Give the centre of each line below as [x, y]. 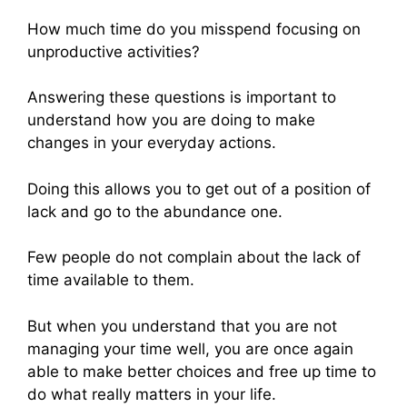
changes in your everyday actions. [152, 143]
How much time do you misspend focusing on [194, 29]
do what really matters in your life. [152, 394]
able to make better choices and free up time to [202, 371]
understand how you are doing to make [171, 120]
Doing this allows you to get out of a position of [199, 189]
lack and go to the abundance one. [155, 211]
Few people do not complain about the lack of [194, 258]
